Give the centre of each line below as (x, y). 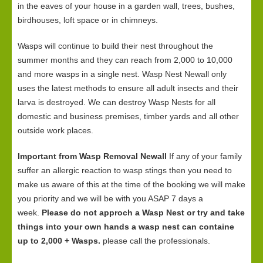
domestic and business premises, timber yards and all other (128, 116)
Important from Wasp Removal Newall (92, 156)
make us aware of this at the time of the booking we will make (131, 184)
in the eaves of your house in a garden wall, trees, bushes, (126, 6)
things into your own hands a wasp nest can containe (126, 227)
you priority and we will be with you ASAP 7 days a (110, 198)
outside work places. (55, 130)
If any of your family (204, 156)
